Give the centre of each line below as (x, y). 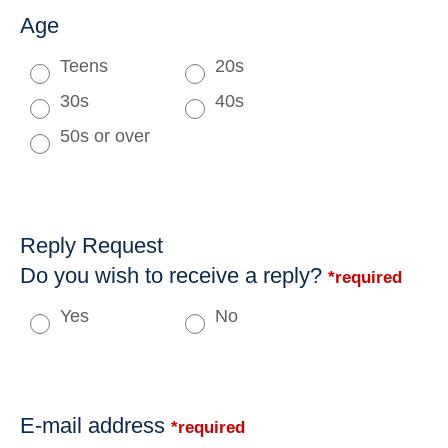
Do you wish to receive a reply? (174, 275)
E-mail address (95, 425)
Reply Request (91, 245)
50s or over (105, 136)
